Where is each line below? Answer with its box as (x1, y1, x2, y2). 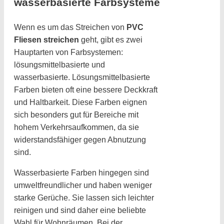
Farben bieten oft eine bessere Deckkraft (14, 85, 157, 94)
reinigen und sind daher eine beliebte (14, 206, 146, 215)
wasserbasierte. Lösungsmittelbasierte (14, 73, 150, 82)
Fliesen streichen (14, 35, 79, 44)
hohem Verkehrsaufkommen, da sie (14, 123, 139, 132)
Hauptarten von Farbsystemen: (14, 48, 123, 57)
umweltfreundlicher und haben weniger (14, 181, 152, 190)
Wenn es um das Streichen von (14, 23, 126, 32)
